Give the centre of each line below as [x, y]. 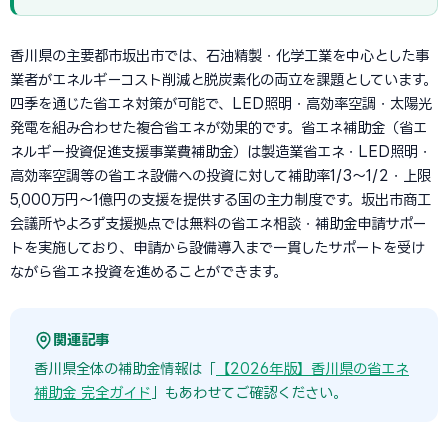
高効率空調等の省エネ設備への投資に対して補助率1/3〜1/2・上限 [220, 175]
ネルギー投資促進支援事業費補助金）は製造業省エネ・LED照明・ [221, 151]
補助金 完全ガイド [92, 392]
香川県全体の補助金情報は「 [125, 368]
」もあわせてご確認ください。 [249, 392]
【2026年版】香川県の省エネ [312, 368]
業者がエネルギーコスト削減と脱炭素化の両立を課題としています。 [223, 79]
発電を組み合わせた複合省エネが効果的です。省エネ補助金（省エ [218, 127]
